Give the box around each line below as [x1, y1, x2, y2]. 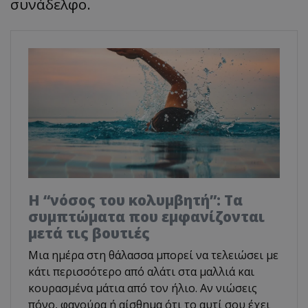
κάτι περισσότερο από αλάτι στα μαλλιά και [28, 263, 254, 279]
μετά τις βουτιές [28, 223, 150, 243]
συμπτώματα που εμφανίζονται [28, 206, 265, 226]
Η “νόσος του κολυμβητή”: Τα [28, 190, 243, 210]
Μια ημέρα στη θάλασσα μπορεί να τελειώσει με [28, 247, 278, 263]
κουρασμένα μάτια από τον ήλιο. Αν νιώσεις [28, 280, 257, 296]
